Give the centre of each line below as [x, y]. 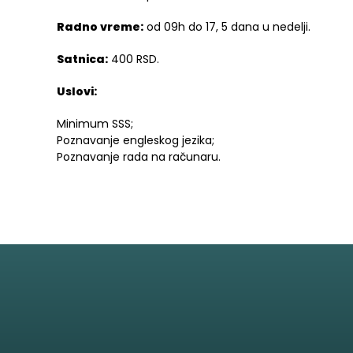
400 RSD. [134, 59]
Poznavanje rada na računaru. [139, 157]
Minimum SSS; [95, 124]
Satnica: [82, 59]
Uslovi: [78, 91]
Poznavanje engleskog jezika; [136, 140]
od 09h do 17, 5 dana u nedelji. [227, 27]
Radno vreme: [100, 27]
